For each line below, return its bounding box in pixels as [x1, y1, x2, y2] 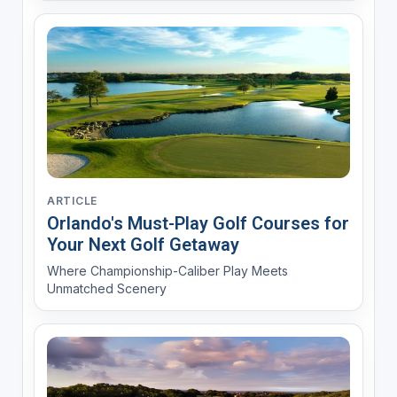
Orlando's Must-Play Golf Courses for [46, 213, 349, 235]
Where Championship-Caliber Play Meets [46, 263, 288, 279]
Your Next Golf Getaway [46, 234, 239, 256]
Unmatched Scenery [46, 281, 167, 297]
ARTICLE [46, 194, 97, 208]
